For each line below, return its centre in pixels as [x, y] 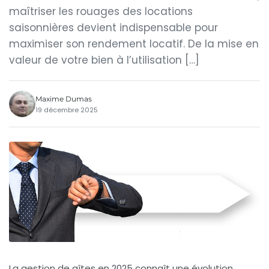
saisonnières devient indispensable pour [113, 28]
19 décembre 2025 [67, 110]
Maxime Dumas [64, 98]
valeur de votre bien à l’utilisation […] [104, 60]
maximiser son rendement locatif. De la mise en [134, 44]
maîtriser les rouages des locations [101, 11]
